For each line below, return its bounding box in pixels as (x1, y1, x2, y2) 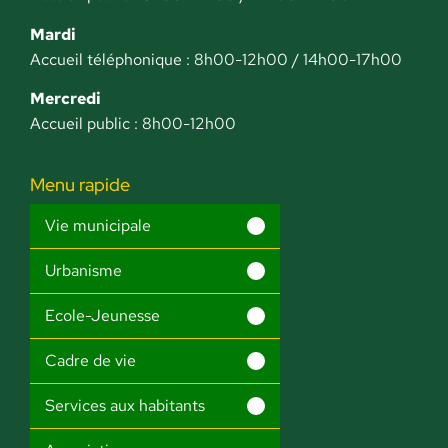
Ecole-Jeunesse (45, 304, 160, 326)
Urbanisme (45, 259, 122, 281)
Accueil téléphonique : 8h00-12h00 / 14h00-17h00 (30, 48, 402, 70)
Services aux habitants (45, 394, 205, 416)
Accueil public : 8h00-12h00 (30, 112, 236, 134)
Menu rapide (30, 172, 130, 196)
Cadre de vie (45, 349, 136, 371)
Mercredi (30, 87, 101, 109)
